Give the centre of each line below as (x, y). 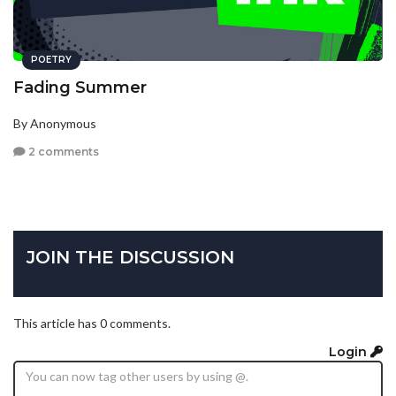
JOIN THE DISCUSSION (130, 258)
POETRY (51, 60)
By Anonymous (55, 124)
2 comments (62, 151)
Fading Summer (80, 88)
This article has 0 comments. (92, 324)
